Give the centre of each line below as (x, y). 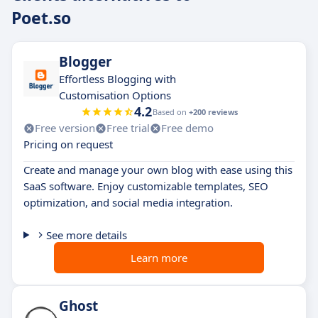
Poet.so (41, 18)
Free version (65, 128)
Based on (170, 112)
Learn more (159, 258)
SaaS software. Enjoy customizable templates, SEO (146, 186)
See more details (86, 235)
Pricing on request (68, 144)
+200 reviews (213, 112)
